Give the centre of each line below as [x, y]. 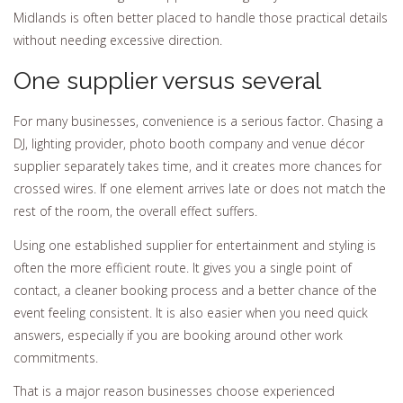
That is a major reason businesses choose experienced [174, 391]
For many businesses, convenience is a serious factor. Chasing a [198, 121]
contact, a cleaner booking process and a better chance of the [195, 290]
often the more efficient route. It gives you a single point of [183, 267]
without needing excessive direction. [118, 40]
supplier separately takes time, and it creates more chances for [197, 166]
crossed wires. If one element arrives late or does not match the [200, 189]
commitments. [56, 357]
